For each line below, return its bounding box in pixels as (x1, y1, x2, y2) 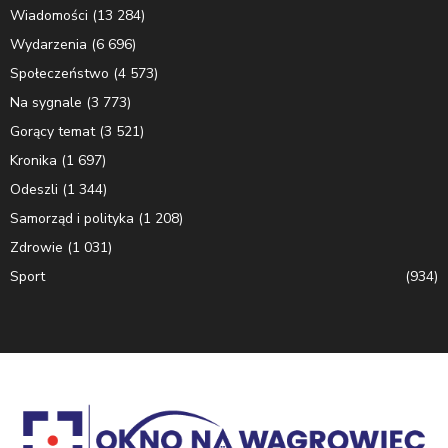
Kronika (10, 150, 57, 170)
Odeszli (10, 179, 58, 199)
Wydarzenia (10, 34, 87, 54)
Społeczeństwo (10, 63, 109, 83)
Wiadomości (10, 5, 88, 25)
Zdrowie (10, 237, 63, 257)
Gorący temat (10, 121, 95, 141)
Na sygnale (10, 92, 82, 112)
